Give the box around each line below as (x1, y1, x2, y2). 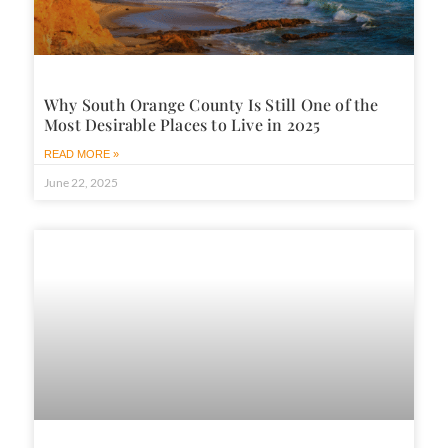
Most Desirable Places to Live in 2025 (44, 114, 321, 136)
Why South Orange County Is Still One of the (44, 94, 379, 116)
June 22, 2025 (44, 175, 118, 191)
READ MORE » (44, 148, 119, 161)
